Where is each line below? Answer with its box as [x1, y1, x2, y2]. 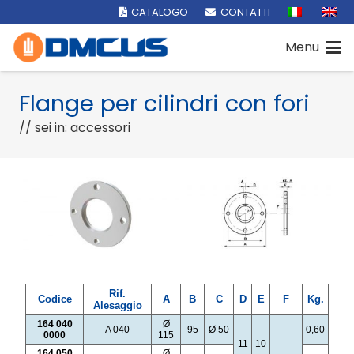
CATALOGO [131, 4, 189, 20]
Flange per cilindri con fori [19, 88, 310, 119]
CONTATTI [220, 4, 270, 20]
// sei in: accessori [19, 119, 130, 137]
